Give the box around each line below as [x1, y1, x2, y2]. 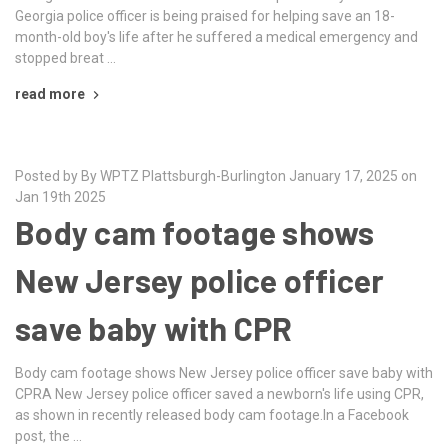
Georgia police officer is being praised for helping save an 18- [15, 7, 395, 24]
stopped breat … [15, 49, 116, 66]
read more [15, 85, 85, 102]
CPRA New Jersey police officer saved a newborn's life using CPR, [15, 385, 424, 402]
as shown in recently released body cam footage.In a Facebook [15, 406, 409, 423]
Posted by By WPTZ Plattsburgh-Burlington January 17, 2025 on [15, 167, 417, 184]
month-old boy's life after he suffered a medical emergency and [15, 28, 418, 45]
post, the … [15, 427, 82, 444]
